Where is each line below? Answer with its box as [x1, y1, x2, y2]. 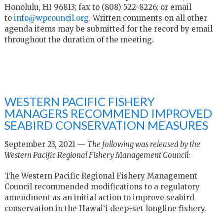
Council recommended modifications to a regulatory [4, 182, 200, 191]
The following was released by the [87, 139, 200, 149]
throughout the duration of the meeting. [4, 35, 154, 44]
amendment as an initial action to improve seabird [4, 192, 194, 202]
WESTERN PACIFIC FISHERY [4, 94, 155, 109]
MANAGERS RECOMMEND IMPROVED [4, 106, 212, 120]
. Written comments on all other [88, 13, 207, 23]
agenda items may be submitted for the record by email [4, 24, 213, 34]
